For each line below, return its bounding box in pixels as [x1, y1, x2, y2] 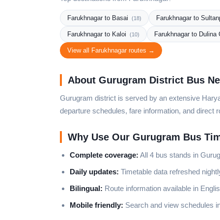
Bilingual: [70, 184, 103, 192]
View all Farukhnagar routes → [67, 47, 155, 54]
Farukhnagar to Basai [67, 14, 130, 22]
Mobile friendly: [70, 201, 123, 209]
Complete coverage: [70, 151, 138, 159]
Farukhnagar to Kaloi [67, 30, 128, 38]
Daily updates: [70, 167, 119, 176]
